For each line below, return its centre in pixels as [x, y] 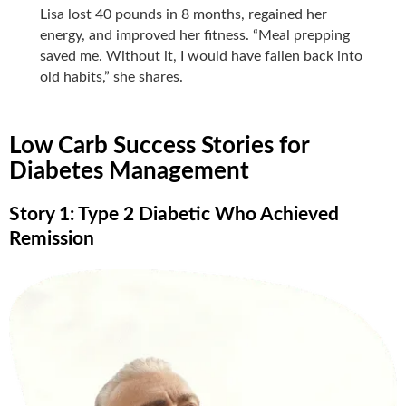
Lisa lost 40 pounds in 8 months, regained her [184, 14]
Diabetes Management [129, 171]
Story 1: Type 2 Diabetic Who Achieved [174, 214]
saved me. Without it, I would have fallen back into [202, 56]
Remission [52, 238]
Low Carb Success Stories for [159, 145]
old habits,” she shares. [112, 77]
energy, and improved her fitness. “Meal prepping [195, 35]
